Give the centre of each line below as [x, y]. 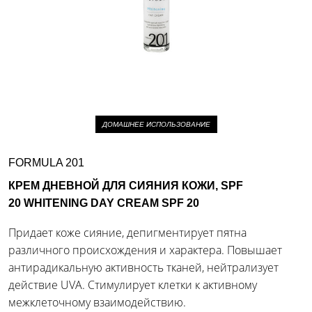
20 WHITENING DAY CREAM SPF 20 [104, 203]
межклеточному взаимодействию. [97, 302]
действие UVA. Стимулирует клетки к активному [133, 285]
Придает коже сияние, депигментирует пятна [127, 233]
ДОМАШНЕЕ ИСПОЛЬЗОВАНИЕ [156, 124]
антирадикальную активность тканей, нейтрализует [143, 267]
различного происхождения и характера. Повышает [145, 250]
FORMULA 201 [46, 162]
